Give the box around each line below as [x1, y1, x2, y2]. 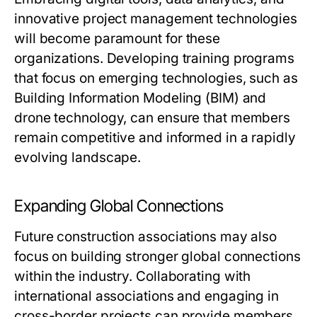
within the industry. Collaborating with [14, 268, 251, 285]
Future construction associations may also [14, 229, 277, 246]
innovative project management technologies [14, 11, 298, 28]
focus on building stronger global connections [14, 248, 301, 265]
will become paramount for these [14, 30, 221, 47]
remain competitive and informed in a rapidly [14, 129, 296, 146]
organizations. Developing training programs [14, 50, 294, 67]
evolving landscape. [14, 149, 142, 166]
